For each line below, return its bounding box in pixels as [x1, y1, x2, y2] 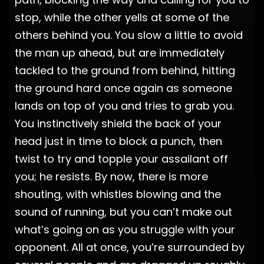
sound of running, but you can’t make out [15, 204, 232, 219]
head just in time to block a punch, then [15, 133, 222, 148]
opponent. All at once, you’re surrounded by [15, 239, 245, 255]
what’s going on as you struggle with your [15, 222, 235, 237]
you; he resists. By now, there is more [15, 169, 208, 184]
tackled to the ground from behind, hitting [15, 62, 235, 78]
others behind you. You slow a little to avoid [15, 27, 243, 42]
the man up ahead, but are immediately [15, 45, 225, 60]
